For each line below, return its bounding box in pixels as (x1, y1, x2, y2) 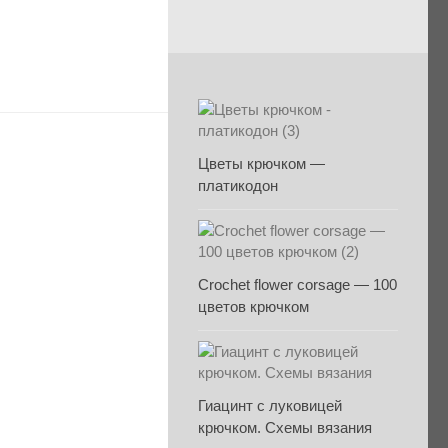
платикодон (198, 177, 278, 194)
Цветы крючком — (198, 155, 325, 172)
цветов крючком (198, 298, 309, 315)
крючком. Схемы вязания (198, 419, 372, 436)
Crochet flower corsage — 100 (198, 276, 397, 293)
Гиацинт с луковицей (198, 397, 342, 414)
